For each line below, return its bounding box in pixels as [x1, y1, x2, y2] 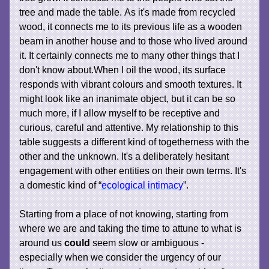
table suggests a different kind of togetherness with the [19, 136, 250, 148]
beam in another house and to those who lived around [19, 35, 248, 47]
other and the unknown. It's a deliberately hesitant [19, 151, 229, 162]
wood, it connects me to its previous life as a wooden [19, 21, 243, 32]
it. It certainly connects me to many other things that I [19, 50, 240, 61]
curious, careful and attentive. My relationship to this [19, 122, 239, 133]
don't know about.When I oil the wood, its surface [19, 64, 226, 76]
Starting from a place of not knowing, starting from [19, 208, 229, 220]
